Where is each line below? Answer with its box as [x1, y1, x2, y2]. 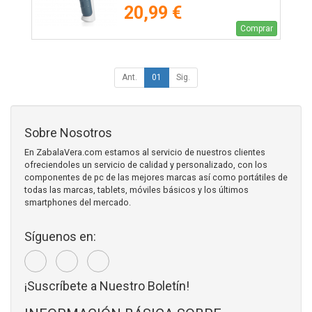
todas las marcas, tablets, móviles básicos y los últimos [24, 185, 249, 196]
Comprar [240, 24, 273, 34]
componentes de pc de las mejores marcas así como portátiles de [24, 172, 288, 183]
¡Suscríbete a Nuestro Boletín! [24, 279, 189, 294]
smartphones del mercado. [24, 197, 131, 208]
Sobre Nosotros [24, 125, 112, 141]
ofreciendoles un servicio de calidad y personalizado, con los [24, 159, 267, 171]
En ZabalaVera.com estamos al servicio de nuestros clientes [24, 147, 265, 158]
